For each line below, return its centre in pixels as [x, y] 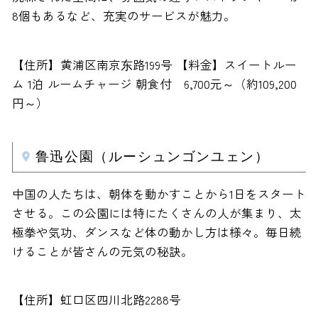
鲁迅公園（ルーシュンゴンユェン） [152, 157]
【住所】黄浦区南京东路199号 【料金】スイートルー [154, 64]
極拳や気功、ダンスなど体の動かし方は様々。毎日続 [157, 232]
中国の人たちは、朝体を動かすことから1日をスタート [159, 193]
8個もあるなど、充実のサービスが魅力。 [124, 15]
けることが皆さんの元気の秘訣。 [102, 251]
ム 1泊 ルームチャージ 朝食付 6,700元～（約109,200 [154, 83]
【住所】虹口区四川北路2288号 [96, 300]
